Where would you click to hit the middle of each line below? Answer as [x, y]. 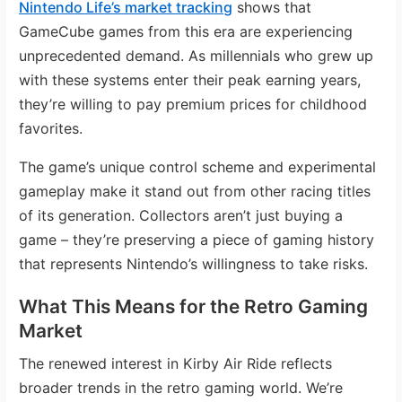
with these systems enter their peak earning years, [190, 79]
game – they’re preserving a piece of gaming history [197, 239]
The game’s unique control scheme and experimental [198, 166]
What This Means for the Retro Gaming [194, 306]
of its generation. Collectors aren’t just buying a [181, 215]
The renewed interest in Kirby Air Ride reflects [176, 363]
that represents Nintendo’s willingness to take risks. [194, 263]
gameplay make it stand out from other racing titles [195, 191]
